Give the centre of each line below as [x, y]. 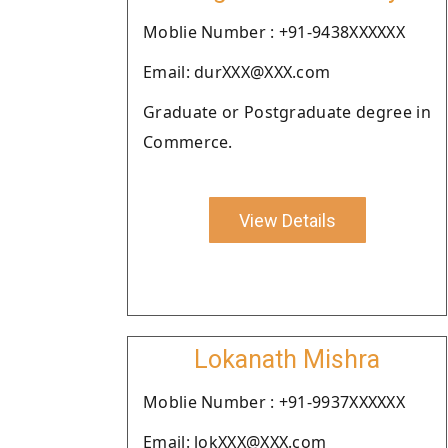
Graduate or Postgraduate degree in [287, 112]
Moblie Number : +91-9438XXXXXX [274, 32]
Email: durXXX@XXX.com [237, 72]
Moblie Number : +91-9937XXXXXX [274, 402]
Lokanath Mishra [287, 359]
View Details [287, 220]
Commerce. [188, 142]
